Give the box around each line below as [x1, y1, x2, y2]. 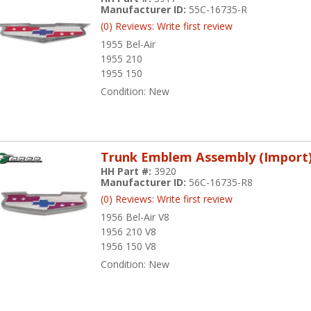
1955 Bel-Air [101, 37, 156, 51]
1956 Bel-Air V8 [101, 210, 170, 224]
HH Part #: [101, 165, 155, 178]
